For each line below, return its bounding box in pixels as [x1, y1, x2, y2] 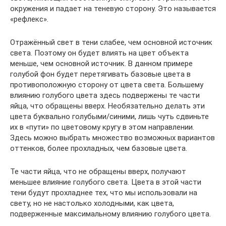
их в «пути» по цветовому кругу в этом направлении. [10, 123, 194, 132]
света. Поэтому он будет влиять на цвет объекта [10, 48, 189, 58]
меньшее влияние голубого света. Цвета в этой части [10, 178, 201, 187]
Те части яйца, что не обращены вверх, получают [10, 167, 186, 176]
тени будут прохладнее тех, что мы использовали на [10, 188, 197, 197]
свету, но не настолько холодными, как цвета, [10, 199, 174, 208]
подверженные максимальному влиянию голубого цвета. [10, 209, 211, 218]
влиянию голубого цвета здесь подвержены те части [10, 91, 200, 100]
